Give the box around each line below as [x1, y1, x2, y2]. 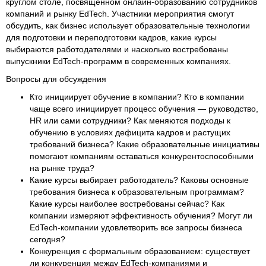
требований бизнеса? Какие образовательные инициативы [30, 139, 259, 149]
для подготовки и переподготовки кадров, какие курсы [6, 32, 217, 42]
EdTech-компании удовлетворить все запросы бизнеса [30, 222, 242, 232]
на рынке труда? [30, 163, 94, 173]
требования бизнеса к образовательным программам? [30, 186, 244, 197]
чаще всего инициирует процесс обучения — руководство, [30, 103, 258, 113]
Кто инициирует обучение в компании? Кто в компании [30, 91, 244, 102]
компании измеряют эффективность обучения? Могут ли [30, 210, 252, 220]
